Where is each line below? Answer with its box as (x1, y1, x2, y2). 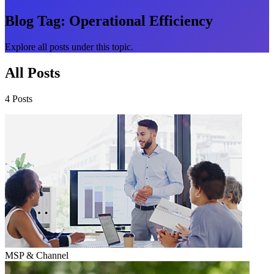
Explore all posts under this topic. (5, 41, 133, 52)
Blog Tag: (5, 12, 65, 29)
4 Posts (5, 93, 32, 104)
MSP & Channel (5, 250, 68, 261)
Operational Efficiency (65, 12, 213, 29)
